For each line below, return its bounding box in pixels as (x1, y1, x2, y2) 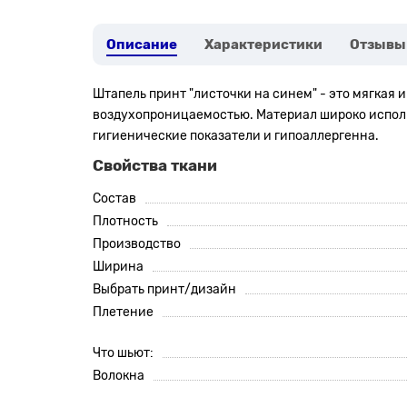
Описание (106, 36, 177, 53)
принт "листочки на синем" (149, 86, 317, 102)
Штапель (93, 86, 149, 102)
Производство (93, 236, 181, 252)
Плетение (93, 304, 154, 320)
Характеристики (204, 36, 323, 53)
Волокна (93, 368, 144, 383)
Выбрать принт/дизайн (93, 282, 236, 297)
